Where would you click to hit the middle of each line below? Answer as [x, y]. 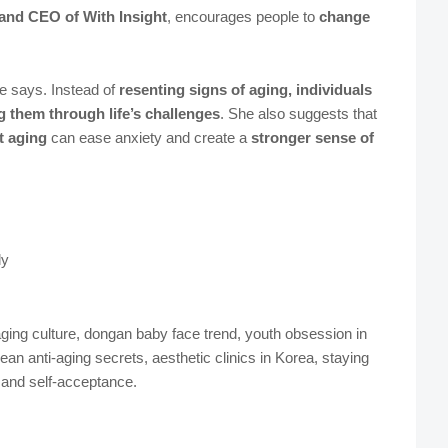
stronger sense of [312, 138]
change [344, 17]
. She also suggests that [298, 114]
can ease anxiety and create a [148, 138]
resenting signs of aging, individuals [245, 90]
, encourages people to [242, 17]
